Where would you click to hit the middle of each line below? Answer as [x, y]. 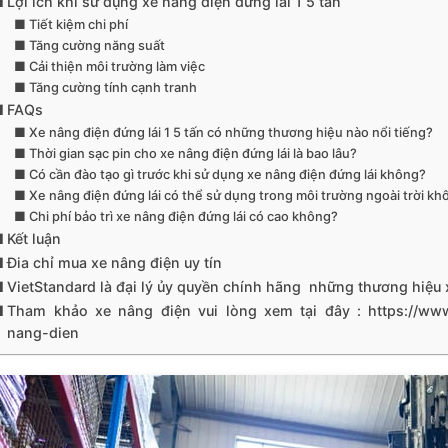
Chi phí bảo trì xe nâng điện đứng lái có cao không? [183, 217]
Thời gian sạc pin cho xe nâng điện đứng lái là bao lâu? [192, 154]
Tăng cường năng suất [96, 46]
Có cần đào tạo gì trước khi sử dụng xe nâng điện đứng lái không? [227, 175]
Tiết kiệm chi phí [78, 25]
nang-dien [43, 333]
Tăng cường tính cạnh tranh [112, 88]
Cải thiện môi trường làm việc [116, 67]
